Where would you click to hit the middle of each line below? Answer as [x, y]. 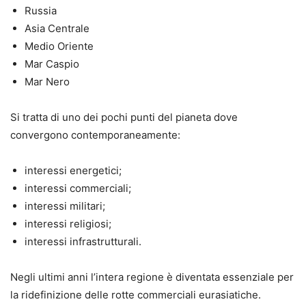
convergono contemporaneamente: [95, 135]
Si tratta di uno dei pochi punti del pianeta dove [124, 117]
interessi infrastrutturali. [83, 241]
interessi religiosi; [68, 223]
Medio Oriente [59, 46]
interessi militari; [65, 206]
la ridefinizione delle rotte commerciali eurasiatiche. [136, 294]
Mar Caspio [52, 64]
